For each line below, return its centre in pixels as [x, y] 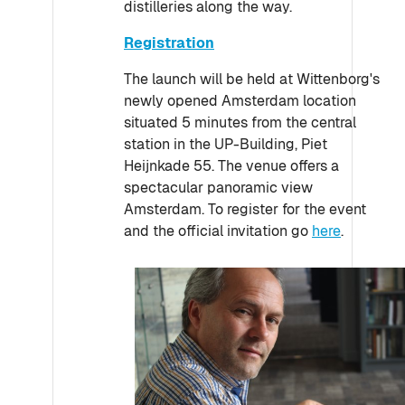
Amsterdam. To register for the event [245, 209]
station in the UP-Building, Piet [226, 144]
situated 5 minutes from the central [240, 122]
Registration [169, 43]
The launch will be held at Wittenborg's [252, 79]
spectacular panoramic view [218, 188]
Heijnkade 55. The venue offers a [231, 166]
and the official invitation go [218, 231]
